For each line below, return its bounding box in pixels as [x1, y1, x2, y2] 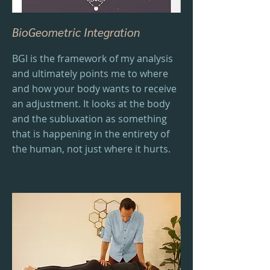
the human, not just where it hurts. [12, 142, 171, 155]
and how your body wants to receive [12, 82, 177, 95]
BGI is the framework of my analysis [12, 52, 173, 65]
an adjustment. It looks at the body [12, 97, 170, 110]
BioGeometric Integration [12, 25, 140, 39]
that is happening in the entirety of [12, 127, 169, 140]
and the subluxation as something [12, 112, 167, 125]
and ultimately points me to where [12, 67, 168, 80]
